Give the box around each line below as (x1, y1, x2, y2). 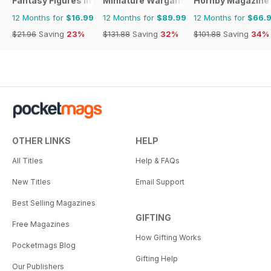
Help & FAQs (135, 156, 180, 166)
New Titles (12, 177, 51, 187)
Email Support (135, 177, 184, 187)
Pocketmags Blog (12, 241, 76, 250)
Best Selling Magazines (12, 198, 96, 208)
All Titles (12, 156, 43, 166)
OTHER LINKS (12, 135, 71, 146)
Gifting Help (135, 254, 178, 264)
